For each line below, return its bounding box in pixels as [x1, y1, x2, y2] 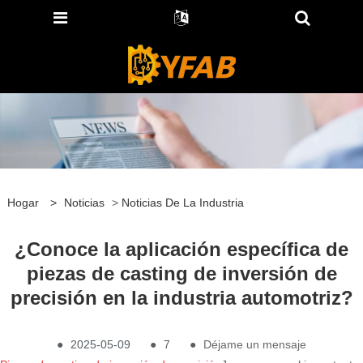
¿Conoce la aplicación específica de [15, 238, 348, 261]
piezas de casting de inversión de [26, 263, 337, 285]
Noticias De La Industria [121, 196, 244, 210]
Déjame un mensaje [203, 338, 306, 352]
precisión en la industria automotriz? [10, 287, 353, 310]
